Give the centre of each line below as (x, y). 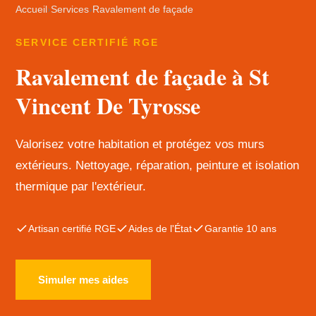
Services (70, 10)
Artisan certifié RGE (72, 229)
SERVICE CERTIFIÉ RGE (87, 43)
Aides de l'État (160, 229)
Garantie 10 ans (241, 229)
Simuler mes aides (84, 280)
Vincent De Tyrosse (108, 105)
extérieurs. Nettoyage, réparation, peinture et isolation (158, 165)
